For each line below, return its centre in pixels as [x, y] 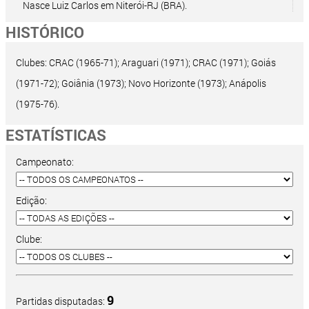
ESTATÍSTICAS [56, 135]
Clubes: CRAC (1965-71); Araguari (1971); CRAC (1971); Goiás [146, 63]
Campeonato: [45, 162]
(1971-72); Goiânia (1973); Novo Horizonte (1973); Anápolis [141, 83]
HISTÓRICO [45, 32]
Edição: [31, 201]
